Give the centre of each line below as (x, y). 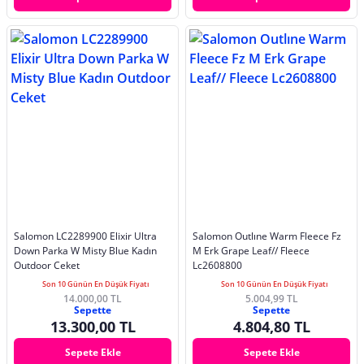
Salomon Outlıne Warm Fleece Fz (267, 236)
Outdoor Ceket (47, 266)
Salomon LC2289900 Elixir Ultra (85, 236)
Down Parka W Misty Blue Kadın (85, 251)
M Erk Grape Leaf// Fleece (251, 251)
